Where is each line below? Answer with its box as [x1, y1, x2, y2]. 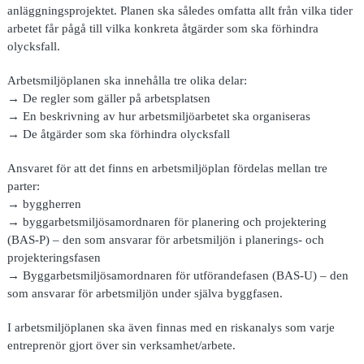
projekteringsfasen [6, 250, 101, 265]
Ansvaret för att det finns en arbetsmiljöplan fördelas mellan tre [6, 161, 327, 175]
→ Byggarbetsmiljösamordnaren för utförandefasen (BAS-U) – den [6, 268, 349, 283]
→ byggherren [6, 197, 81, 211]
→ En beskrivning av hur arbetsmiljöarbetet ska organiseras [6, 109, 310, 123]
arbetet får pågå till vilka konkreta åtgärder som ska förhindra [6, 21, 318, 36]
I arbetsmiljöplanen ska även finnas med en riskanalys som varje [6, 320, 335, 335]
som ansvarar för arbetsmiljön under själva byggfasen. [6, 286, 283, 301]
